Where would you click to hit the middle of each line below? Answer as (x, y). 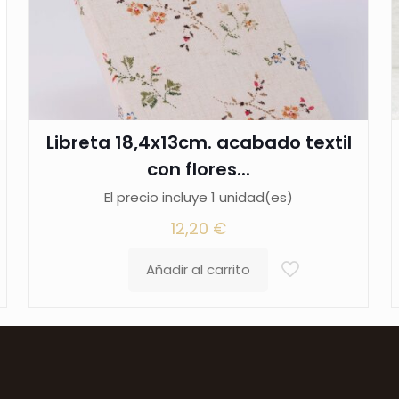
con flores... (199, 170)
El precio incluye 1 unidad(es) (199, 198)
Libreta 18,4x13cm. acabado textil (199, 143)
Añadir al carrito (198, 270)
